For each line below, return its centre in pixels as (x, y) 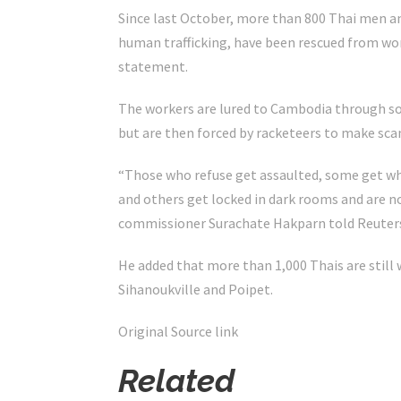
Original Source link (178, 331)
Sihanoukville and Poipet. (196, 289)
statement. (153, 66)
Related (176, 380)
